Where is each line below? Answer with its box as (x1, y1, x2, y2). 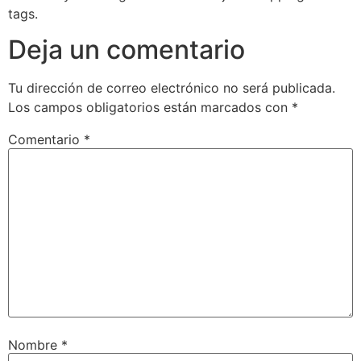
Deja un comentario (8, 34, 245, 66)
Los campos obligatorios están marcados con (8, 99, 292, 116)
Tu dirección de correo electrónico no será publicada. (8, 80, 335, 97)
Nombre (8, 336, 61, 353)
